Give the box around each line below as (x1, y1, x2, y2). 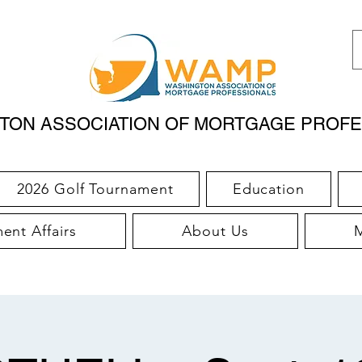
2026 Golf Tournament (17, 180, 174, 198)
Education (232, 180, 305, 198)
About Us (182, 222, 249, 240)
